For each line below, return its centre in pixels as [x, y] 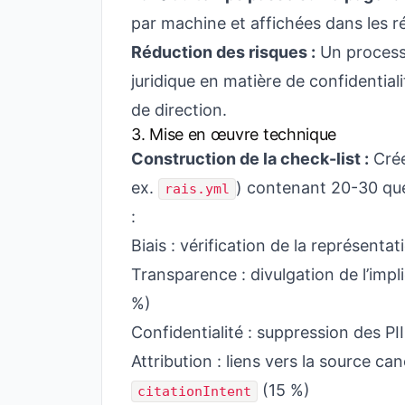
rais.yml [197, 189]
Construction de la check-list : [250, 159]
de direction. [179, 110]
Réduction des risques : [223, 52]
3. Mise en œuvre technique [234, 134]
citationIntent [194, 391]
